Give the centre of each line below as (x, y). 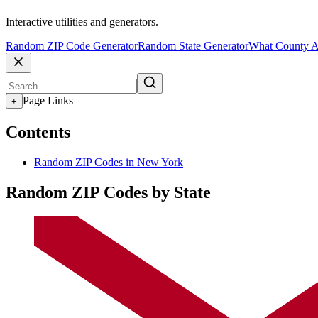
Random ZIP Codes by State (108, 192)
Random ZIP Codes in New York (109, 162)
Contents (38, 132)
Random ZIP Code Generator (72, 46)
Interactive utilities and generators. (82, 22)
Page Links (48, 101)
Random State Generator (193, 46)
